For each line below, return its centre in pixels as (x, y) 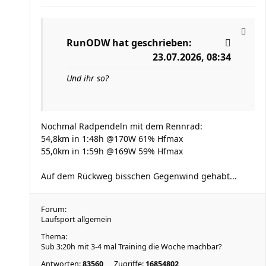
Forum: (54, 209)
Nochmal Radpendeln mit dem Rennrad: (122, 126)
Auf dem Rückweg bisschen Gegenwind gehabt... (139, 176)
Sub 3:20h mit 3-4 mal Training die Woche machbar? (131, 247)
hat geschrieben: (151, 43)
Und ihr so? (88, 78)
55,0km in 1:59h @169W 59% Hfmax (112, 151)
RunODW (88, 43)
